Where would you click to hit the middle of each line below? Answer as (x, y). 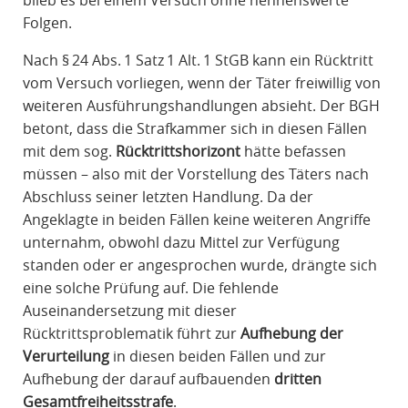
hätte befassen (293, 152)
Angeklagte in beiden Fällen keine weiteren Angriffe (196, 220)
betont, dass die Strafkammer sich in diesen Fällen (194, 129)
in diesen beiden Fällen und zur (217, 357)
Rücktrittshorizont (178, 152)
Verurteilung (66, 357)
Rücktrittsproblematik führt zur (131, 334)
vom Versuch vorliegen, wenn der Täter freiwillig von (201, 83)
